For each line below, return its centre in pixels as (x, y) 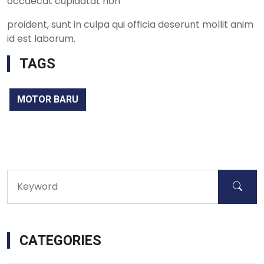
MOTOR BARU (48, 99)
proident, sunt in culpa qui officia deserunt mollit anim (130, 24)
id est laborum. (42, 38)
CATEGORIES (60, 240)
